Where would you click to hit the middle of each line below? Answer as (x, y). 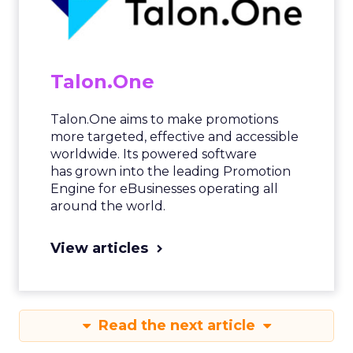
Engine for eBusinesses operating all (164, 189)
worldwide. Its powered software (154, 154)
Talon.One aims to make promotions (164, 119)
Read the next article (176, 325)
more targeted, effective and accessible (175, 137)
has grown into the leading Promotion (171, 171)
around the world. (108, 206)
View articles (99, 248)
